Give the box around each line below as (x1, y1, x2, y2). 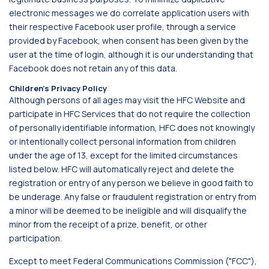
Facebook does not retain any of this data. (9, 62, 177, 74)
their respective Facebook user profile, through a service (9, 21, 236, 32)
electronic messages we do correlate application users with (9, 7, 249, 19)
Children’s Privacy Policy (9, 83, 107, 94)
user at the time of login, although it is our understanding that (9, 49, 253, 60)
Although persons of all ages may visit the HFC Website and (9, 94, 245, 106)
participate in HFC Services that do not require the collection (9, 108, 250, 119)
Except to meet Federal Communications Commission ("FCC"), (9, 255, 257, 267)
